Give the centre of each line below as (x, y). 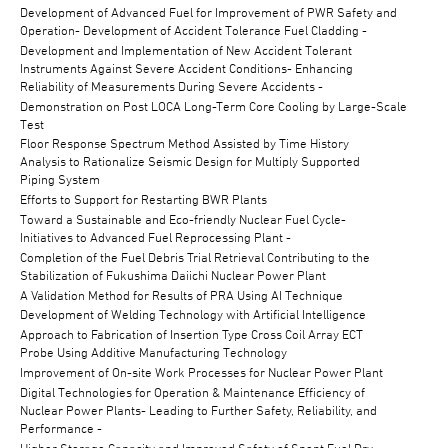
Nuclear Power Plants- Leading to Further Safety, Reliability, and (198, 409)
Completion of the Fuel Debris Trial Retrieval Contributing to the (195, 256)
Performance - (61, 427)
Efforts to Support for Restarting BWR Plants (143, 199)
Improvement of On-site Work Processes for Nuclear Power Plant (201, 371)
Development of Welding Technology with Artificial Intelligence (193, 314)
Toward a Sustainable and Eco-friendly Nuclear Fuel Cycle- (183, 219)
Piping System (60, 179)
